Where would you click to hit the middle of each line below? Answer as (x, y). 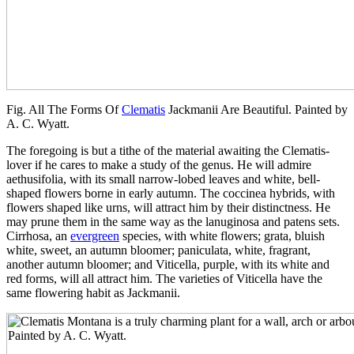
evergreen (95, 235)
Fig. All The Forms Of (64, 109)
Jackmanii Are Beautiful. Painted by (256, 109)
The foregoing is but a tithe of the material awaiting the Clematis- (168, 150)
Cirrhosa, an (38, 235)
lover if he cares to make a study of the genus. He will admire (159, 164)
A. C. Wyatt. (38, 123)
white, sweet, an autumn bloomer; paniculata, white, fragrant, (158, 250)
